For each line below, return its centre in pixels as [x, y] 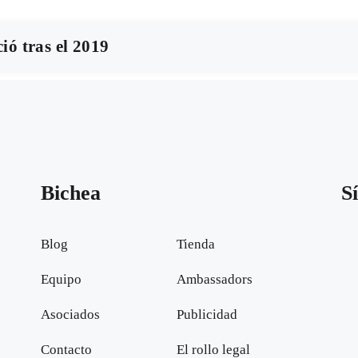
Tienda [195, 245]
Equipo [61, 280]
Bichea [70, 193]
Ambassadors [214, 280]
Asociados [70, 315]
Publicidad [207, 315]
